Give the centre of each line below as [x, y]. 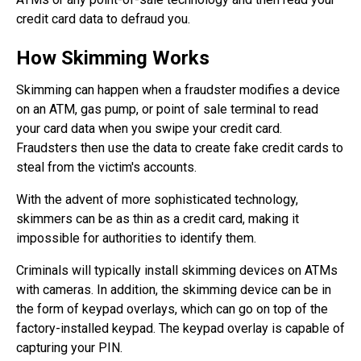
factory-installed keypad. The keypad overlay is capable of [180, 329]
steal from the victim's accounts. [106, 168]
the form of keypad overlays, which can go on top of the [172, 309]
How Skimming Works [113, 58]
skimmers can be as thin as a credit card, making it [158, 219]
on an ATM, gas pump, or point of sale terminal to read [167, 110]
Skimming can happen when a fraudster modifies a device [178, 90]
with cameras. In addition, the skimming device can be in [174, 290]
